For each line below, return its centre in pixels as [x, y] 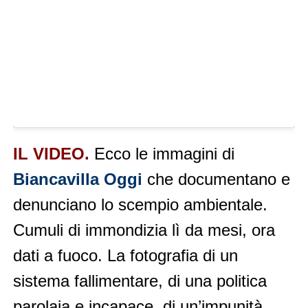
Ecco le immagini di [162, 154]
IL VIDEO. [51, 154]
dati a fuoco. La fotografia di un [125, 255]
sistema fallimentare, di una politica [140, 281]
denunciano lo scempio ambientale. [140, 205]
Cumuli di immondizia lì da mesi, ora [144, 230]
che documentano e [216, 179]
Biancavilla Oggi [77, 179]
